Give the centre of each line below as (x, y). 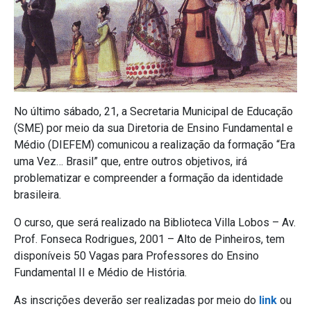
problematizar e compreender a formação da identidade (149, 178)
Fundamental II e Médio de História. (100, 273)
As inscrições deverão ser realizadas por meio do (136, 301)
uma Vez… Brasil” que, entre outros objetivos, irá (131, 162)
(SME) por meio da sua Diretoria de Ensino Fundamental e (153, 128)
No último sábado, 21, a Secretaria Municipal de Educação (153, 112)
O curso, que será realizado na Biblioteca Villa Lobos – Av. (155, 223)
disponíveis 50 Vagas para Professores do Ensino (136, 256)
